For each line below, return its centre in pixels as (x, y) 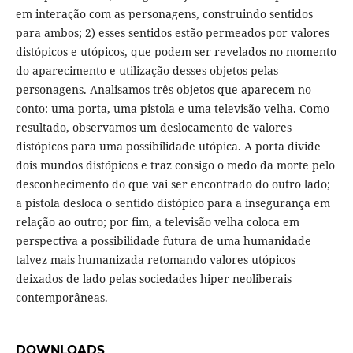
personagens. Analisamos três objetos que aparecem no (163, 90)
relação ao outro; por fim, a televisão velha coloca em (157, 222)
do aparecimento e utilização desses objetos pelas (147, 71)
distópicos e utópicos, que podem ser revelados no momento (176, 52)
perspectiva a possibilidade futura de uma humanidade (163, 241)
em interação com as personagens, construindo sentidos (164, 14)
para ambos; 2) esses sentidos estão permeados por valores (172, 33)
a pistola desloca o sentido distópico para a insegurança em (173, 203)
